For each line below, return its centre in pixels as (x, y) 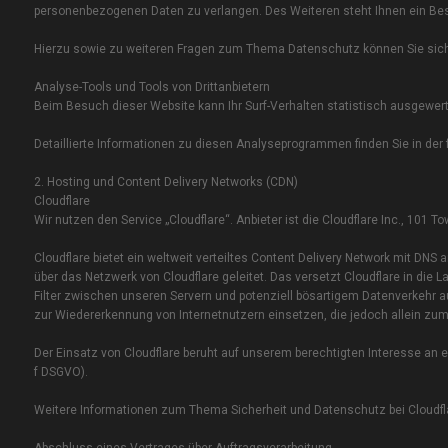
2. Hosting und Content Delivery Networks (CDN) (165, 182)
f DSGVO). (60, 372)
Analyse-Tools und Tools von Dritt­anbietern (151, 87)
